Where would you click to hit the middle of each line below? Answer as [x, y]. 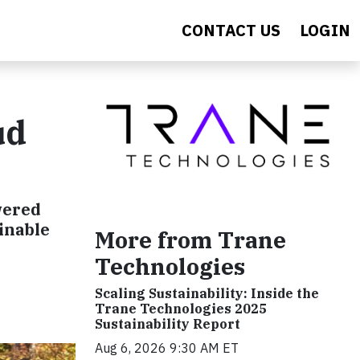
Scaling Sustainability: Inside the [207, 294]
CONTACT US [231, 30]
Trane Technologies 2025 [181, 309]
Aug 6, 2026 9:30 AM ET [167, 348]
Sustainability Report [168, 324]
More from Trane [190, 240]
